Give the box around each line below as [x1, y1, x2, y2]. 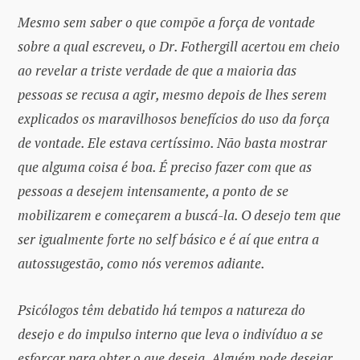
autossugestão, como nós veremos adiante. [18, 253, 265, 272]
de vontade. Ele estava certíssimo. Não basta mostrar [18, 133, 327, 152]
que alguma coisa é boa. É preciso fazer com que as [18, 157, 312, 176]
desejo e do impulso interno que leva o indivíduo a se [18, 324, 323, 343]
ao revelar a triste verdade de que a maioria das [18, 60, 297, 80]
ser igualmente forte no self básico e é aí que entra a [18, 229, 319, 248]
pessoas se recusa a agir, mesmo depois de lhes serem [18, 84, 327, 104]
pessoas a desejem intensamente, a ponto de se [18, 181, 288, 200]
